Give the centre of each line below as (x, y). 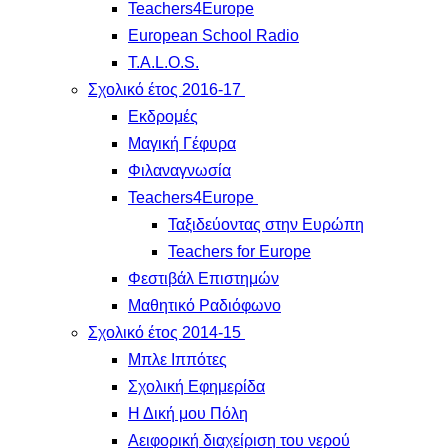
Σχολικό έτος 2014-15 (164, 332)
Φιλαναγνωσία (179, 170)
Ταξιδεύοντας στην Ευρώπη (266, 224)
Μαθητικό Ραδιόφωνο (204, 305)
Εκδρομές (163, 116)
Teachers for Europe (239, 251)
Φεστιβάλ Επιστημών (203, 278)
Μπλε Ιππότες (177, 359)
